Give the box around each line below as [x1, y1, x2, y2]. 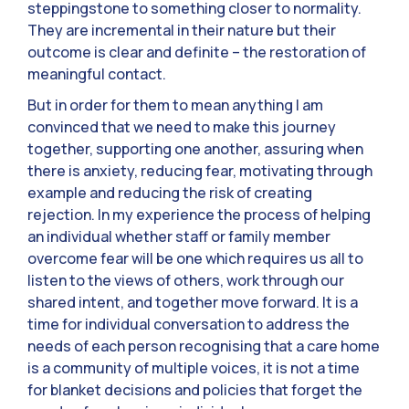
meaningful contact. [27, 63, 166, 84]
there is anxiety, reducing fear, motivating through [27, 160, 372, 181]
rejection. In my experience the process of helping [27, 204, 371, 225]
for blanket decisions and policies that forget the [27, 379, 362, 400]
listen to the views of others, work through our [27, 269, 344, 290]
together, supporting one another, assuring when [27, 138, 363, 159]
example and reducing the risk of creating [27, 182, 312, 203]
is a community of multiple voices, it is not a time [27, 357, 360, 378]
